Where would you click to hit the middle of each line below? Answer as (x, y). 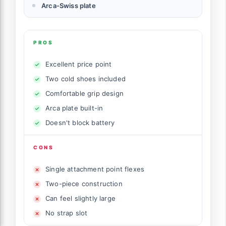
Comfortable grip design (84, 94)
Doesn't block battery (80, 123)
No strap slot (67, 213)
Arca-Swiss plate (69, 6)
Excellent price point (79, 64)
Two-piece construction (84, 184)
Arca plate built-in (74, 108)
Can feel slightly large (80, 199)
